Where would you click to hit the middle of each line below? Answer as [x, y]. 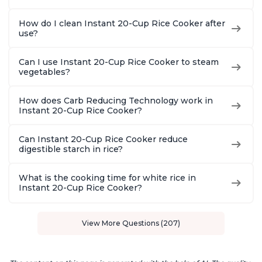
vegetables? [44, 72]
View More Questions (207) [131, 223]
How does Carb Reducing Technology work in [116, 101]
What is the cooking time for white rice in [107, 178]
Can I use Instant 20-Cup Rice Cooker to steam [119, 62]
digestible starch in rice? [71, 149]
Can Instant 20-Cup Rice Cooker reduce [103, 139]
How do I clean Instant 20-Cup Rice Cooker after [122, 24]
